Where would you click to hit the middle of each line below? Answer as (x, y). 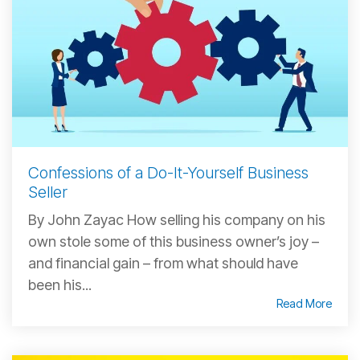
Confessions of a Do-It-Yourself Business (168, 172)
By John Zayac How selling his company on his (177, 219)
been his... (60, 284)
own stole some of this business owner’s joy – (174, 241)
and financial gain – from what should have (163, 263)
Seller (48, 192)
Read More (304, 303)
